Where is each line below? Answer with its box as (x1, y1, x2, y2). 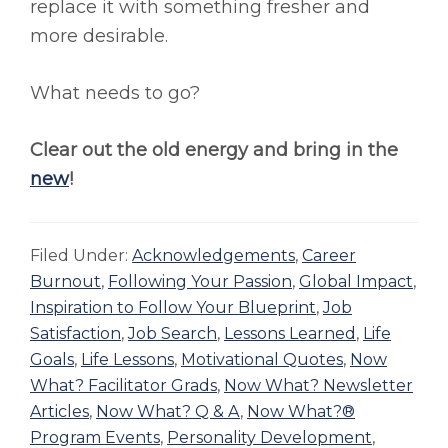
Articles (30, 402, 89, 422)
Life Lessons (81, 350, 174, 370)
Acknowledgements (132, 246, 295, 266)
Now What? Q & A (96, 402, 240, 422)
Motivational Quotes (181, 350, 343, 370)
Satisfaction (30, 324, 121, 344)
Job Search (128, 324, 217, 344)
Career (302, 246, 356, 266)
